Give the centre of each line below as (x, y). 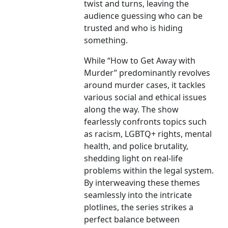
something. (106, 40)
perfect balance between (132, 220)
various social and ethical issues (146, 97)
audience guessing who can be (144, 16)
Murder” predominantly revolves (147, 73)
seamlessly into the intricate (138, 195)
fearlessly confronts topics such (146, 122)
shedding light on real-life (134, 159)
